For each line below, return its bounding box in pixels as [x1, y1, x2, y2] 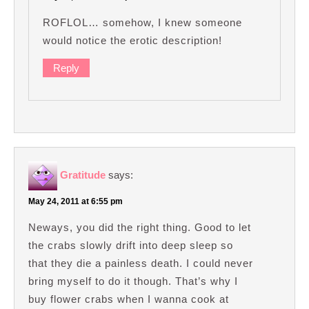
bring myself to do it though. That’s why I [28, 275, 238, 287]
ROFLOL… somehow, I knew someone [43, 16, 242, 28]
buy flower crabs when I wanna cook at [28, 292, 229, 305]
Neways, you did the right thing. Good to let [28, 221, 251, 233]
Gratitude [60, 168, 106, 181]
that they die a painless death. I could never [28, 257, 253, 269]
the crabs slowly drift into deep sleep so [28, 239, 233, 251]
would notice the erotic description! [43, 34, 222, 46]
